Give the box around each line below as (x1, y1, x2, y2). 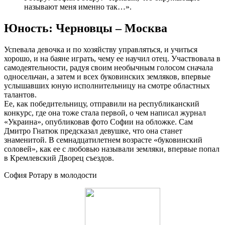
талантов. (4, 90, 37, 99)
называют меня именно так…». (24, 3, 132, 12)
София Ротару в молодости (4, 170, 97, 179)
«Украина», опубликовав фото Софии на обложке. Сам (4, 117, 193, 126)
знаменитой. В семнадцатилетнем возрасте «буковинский (4, 135, 202, 144)
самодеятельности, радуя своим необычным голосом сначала (4, 63, 213, 72)
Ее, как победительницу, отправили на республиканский (4, 99, 199, 108)
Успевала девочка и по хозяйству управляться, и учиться (4, 45, 197, 54)
